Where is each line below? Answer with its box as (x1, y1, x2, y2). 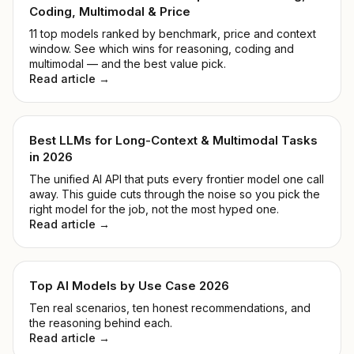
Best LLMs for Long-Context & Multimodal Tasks (29, 133, 318, 148)
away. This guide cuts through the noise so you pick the (29, 187, 320, 201)
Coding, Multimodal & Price (29, 4, 190, 19)
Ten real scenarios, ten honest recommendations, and (29, 301, 311, 314)
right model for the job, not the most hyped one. (29, 202, 279, 216)
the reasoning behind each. (29, 316, 172, 330)
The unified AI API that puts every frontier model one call (29, 172, 324, 186)
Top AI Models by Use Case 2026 (29, 278, 229, 293)
